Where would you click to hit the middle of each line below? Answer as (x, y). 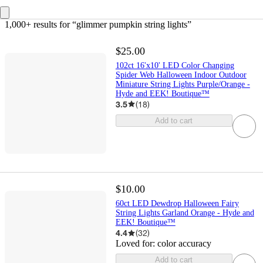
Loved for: (136, 244)
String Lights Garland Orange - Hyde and (185, 213)
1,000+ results (31, 24)
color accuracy (184, 244)
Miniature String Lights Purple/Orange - (183, 84)
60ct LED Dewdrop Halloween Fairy (177, 204)
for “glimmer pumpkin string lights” (124, 24)
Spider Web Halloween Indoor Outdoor (181, 75)
